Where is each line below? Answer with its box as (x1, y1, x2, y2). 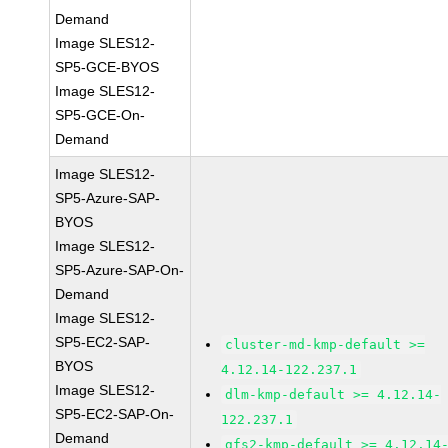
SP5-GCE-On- (55, 107, 146, 123)
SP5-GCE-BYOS (55, 59, 160, 75)
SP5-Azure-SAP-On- (55, 262, 185, 278)
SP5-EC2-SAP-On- (55, 406, 175, 422)
